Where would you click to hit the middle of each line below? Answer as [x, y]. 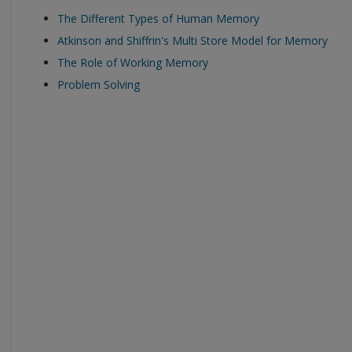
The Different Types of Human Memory [158, 18]
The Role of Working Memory [133, 62]
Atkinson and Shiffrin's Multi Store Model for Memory [192, 40]
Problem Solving [99, 84]
